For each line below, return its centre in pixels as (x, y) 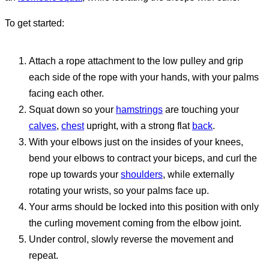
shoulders (142, 174)
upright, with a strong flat (138, 126)
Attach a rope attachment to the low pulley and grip (136, 61)
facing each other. (66, 93)
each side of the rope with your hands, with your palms (144, 77)
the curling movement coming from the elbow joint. (135, 223)
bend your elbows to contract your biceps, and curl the (143, 158)
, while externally (198, 174)
